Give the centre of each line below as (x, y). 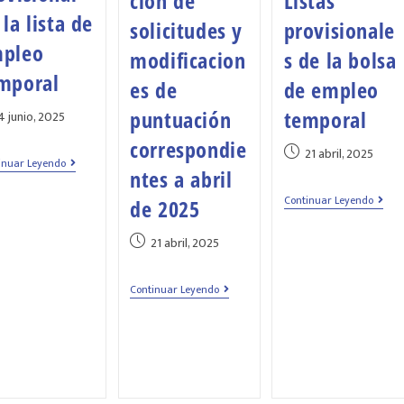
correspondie (188, 150)
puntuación (181, 120)
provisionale (339, 31)
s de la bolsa (340, 60)
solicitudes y (186, 31)
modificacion (188, 60)
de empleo (331, 90)
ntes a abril (181, 179)
